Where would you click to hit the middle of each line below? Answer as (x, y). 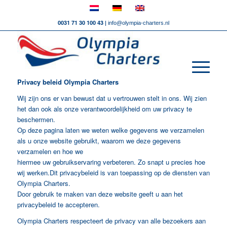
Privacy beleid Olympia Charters (68, 82)
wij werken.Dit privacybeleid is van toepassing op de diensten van (113, 173)
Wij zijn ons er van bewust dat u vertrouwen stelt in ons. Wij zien (112, 98)
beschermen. (36, 120)
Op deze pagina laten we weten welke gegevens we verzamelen (110, 130)
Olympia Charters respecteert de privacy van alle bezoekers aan (111, 221)
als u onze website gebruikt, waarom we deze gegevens (99, 141)
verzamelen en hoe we (50, 152)
